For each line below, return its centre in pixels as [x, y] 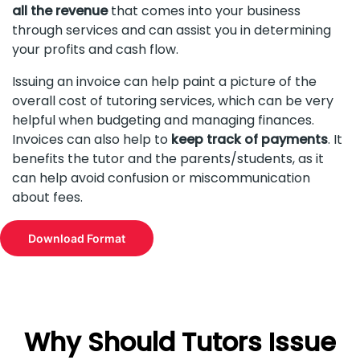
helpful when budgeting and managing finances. [163, 121]
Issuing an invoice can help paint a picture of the [164, 82]
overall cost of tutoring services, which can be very [173, 101]
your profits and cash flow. [95, 50]
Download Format [77, 239]
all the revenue [60, 11]
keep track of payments [248, 140]
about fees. [49, 198]
